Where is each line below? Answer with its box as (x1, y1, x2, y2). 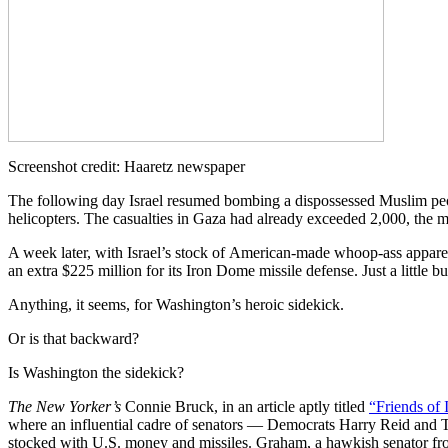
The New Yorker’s (8, 398, 125, 416)
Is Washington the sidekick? (8, 364, 184, 382)
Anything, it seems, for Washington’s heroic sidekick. (8, 296, 344, 314)
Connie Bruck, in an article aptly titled (125, 398, 369, 416)
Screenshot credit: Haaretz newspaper (8, 158, 245, 176)
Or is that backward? (8, 330, 139, 348)
